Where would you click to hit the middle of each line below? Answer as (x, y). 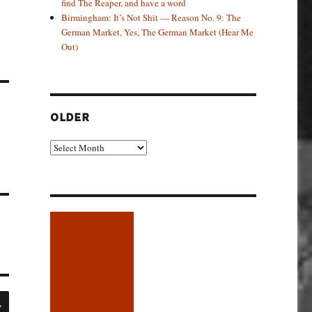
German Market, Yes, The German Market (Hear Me (158, 32)
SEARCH (28, 295)
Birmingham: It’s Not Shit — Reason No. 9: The (151, 17)
